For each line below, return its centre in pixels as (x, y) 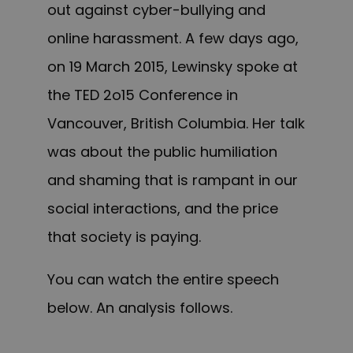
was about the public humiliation (162, 152)
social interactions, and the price (163, 209)
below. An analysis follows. (140, 308)
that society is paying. (124, 237)
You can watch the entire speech (163, 280)
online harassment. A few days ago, (173, 39)
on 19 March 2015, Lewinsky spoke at (173, 67)
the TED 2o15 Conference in (143, 95)
